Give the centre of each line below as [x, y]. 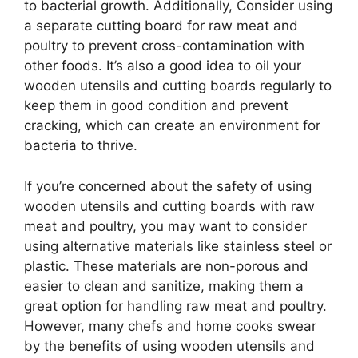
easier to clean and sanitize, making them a [164, 286]
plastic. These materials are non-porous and [166, 266]
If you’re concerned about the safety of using [168, 186]
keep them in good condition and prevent [156, 105]
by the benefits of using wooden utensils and [169, 346]
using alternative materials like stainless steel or [178, 246]
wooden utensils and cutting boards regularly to [178, 86]
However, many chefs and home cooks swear [170, 326]
